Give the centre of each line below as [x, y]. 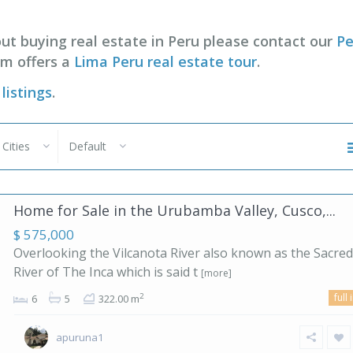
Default [87, 146]
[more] [216, 273]
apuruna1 [80, 337]
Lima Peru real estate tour [165, 61]
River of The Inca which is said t [107, 272]
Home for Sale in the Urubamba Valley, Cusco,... [175, 210]
